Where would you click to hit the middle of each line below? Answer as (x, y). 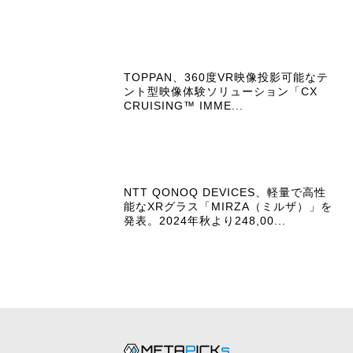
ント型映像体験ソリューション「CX (221, 91)
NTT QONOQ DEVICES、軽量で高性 (225, 192)
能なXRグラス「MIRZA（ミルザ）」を (229, 206)
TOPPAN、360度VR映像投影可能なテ (227, 77)
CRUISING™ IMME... (184, 105)
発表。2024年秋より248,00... (205, 220)
